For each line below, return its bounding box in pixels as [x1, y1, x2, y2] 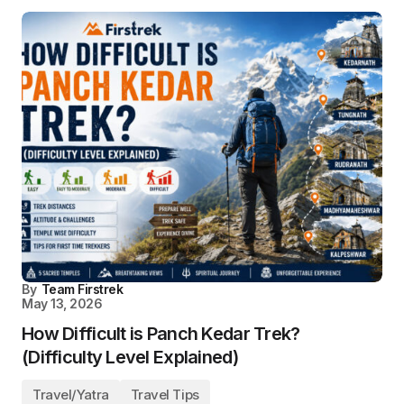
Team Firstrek [41, 281, 124, 297]
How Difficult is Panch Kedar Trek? [22, 323, 300, 344]
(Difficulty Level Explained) [22, 346, 238, 368]
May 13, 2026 [22, 296, 103, 311]
